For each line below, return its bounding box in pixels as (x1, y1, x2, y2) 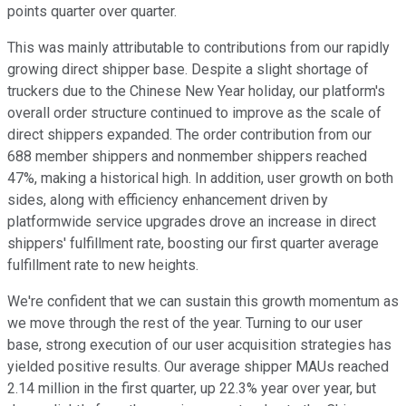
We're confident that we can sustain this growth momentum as (7, 293, 399, 311)
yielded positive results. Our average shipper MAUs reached (7, 358, 389, 376)
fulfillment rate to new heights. (7, 256, 198, 275)
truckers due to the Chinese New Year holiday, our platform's (7, 82, 385, 101)
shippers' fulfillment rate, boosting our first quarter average (7, 235, 379, 253)
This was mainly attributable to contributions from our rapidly (7, 39, 390, 57)
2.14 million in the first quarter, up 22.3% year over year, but (7, 380, 376, 398)
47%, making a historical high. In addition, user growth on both (7, 169, 393, 188)
